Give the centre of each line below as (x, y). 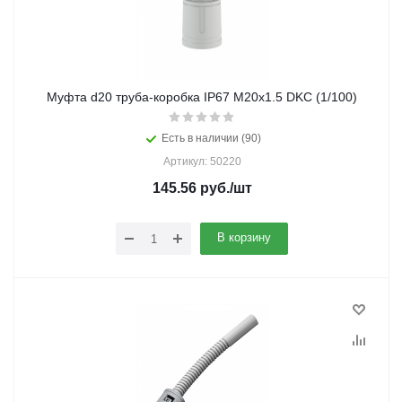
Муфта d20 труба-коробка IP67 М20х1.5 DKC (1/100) (202, 97)
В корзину (244, 237)
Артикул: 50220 (202, 162)
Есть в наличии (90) (211, 138)
